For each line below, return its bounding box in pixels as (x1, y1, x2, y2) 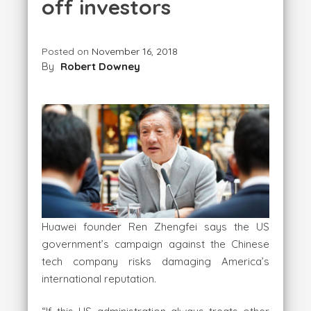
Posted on (42, 45, 92, 58)
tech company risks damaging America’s (42, 254, 269, 268)
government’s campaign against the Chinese (42, 237, 269, 251)
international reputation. (42, 271, 156, 285)
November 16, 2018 (92, 45, 178, 58)
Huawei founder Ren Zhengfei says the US (42, 219, 269, 233)
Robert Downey (60, 60, 140, 74)
